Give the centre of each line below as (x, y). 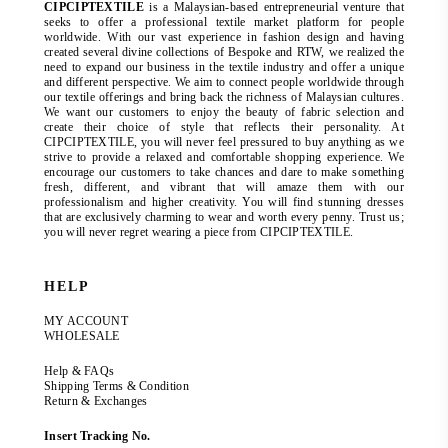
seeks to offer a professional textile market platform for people (224, 22)
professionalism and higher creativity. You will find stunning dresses (224, 202)
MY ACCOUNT (86, 321)
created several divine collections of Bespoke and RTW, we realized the (224, 52)
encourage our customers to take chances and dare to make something (224, 172)
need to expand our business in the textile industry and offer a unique (224, 67)
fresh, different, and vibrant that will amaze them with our (224, 187)
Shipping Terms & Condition (116, 386)
